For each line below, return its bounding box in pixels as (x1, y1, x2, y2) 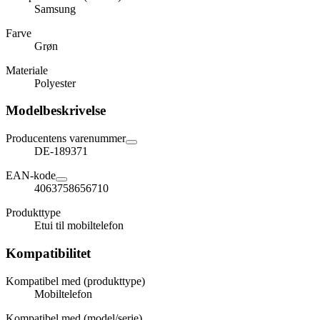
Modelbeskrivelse (6, 103, 106, 119)
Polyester (34, 76, 76, 89)
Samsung (34, 2, 76, 15)
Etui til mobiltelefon (34, 219, 124, 232)
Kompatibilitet (6, 245, 91, 261)
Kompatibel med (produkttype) (6, 274, 145, 287)
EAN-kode (6, 169, 56, 182)
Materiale (6, 64, 48, 76)
